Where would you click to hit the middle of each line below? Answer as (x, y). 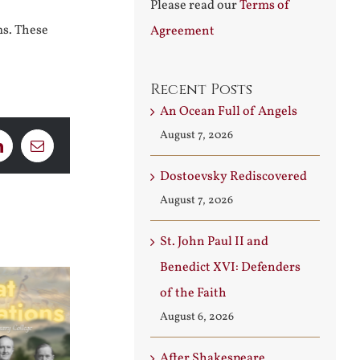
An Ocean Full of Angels (229, 112)
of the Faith (193, 293)
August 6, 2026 (197, 317)
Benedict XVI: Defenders (230, 268)
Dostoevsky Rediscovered (233, 177)
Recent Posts (201, 90)
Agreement (182, 31)
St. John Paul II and (214, 242)
